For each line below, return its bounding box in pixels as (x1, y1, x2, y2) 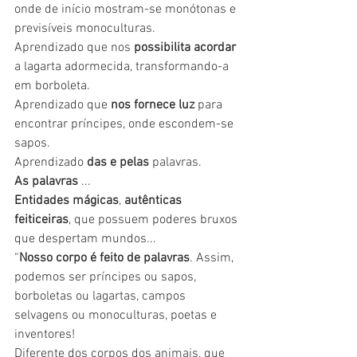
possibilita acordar (134, 40, 236, 56)
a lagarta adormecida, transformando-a (14, 59, 232, 75)
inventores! (14, 327, 78, 343)
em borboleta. (14, 78, 90, 94)
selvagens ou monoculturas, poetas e (14, 308, 220, 324)
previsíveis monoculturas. (14, 21, 155, 37)
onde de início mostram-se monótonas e (14, 2, 239, 18)
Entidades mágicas (14, 193, 119, 209)
